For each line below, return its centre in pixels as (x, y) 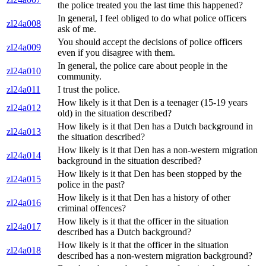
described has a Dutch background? (124, 232)
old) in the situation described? (115, 113)
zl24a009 (24, 47)
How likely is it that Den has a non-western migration (158, 150)
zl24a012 (24, 108)
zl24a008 (24, 24)
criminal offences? (92, 208)
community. (80, 77)
